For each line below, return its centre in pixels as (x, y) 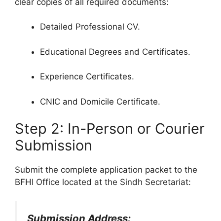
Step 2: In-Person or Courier (110, 129)
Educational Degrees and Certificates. (115, 52)
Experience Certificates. (87, 77)
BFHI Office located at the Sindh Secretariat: (103, 182)
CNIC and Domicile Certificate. (100, 101)
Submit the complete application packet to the (106, 170)
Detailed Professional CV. (90, 27)
